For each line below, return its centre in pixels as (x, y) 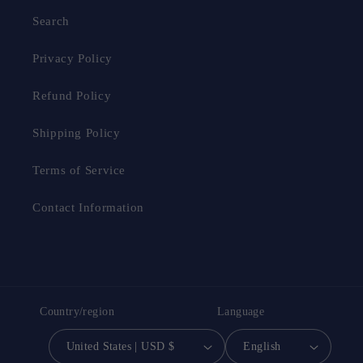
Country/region (77, 312)
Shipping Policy (77, 133)
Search (51, 21)
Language (241, 312)
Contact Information (88, 208)
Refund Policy (72, 96)
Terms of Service (79, 171)
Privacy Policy (73, 59)
